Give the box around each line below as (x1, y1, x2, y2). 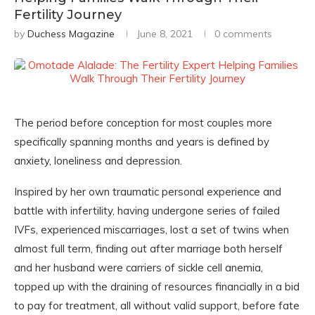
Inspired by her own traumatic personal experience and (14, 185, 281, 198)
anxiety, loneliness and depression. (14, 154, 182, 167)
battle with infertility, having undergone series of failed (14, 204, 280, 217)
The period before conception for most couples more (14, 116, 272, 129)
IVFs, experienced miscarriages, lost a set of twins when (14, 223, 289, 236)
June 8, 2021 (136, 27, 193, 40)
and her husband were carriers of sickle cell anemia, (14, 261, 263, 274)
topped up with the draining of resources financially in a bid (14, 280, 300, 293)
